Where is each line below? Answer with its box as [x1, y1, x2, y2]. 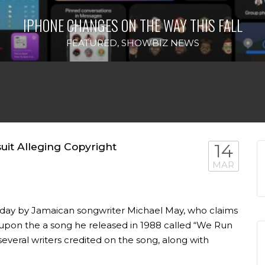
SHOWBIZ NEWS [121, 37, 199, 49]
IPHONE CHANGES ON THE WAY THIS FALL [22, 14, 243, 36]
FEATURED [66, 37, 117, 49]
